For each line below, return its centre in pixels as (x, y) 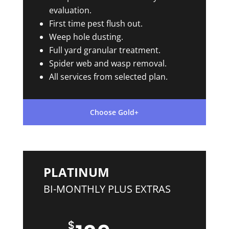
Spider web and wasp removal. (108, 63)
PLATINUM (76, 172)
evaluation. (70, 10)
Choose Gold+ (114, 112)
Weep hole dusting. (86, 37)
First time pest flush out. (96, 24)
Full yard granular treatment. (105, 50)
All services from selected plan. (108, 77)
